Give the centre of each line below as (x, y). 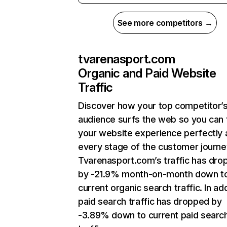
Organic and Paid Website (147, 73)
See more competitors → (165, 23)
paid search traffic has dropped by (150, 201)
